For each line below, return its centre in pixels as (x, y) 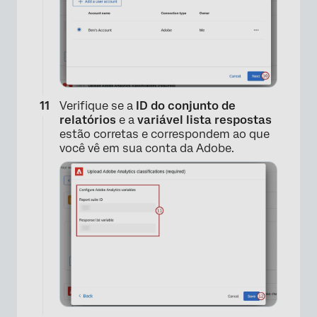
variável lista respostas (204, 120)
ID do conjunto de (186, 105)
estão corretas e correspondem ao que (165, 134)
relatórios (88, 120)
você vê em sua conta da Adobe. (147, 148)
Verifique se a (98, 105)
